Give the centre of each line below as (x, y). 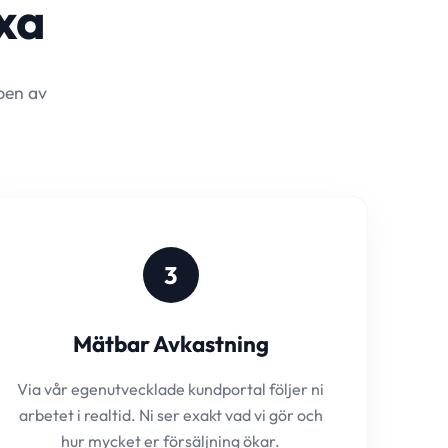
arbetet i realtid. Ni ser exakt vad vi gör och (170, 415)
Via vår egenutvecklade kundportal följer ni (171, 389)
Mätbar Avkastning (170, 344)
